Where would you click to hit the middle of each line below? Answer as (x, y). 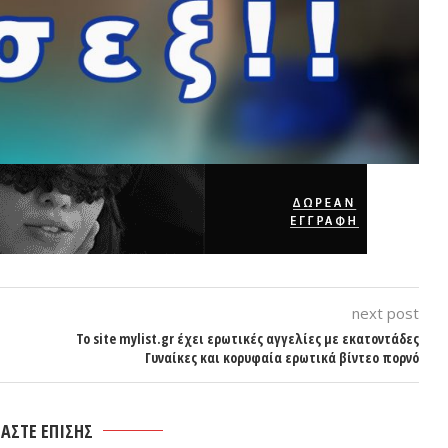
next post (385, 313)
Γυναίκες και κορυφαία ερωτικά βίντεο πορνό (281, 358)
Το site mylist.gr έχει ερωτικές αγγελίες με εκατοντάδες (247, 339)
